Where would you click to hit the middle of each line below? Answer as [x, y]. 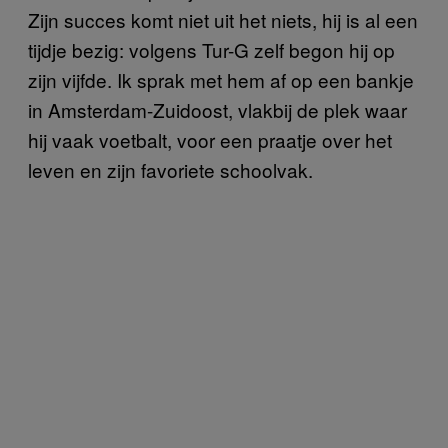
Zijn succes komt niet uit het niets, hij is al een [223, 19]
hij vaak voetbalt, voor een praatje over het [210, 139]
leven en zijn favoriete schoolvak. [170, 169]
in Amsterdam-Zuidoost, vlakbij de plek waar [217, 109]
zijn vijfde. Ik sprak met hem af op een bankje [221, 79]
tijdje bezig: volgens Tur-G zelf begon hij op [211, 49]
